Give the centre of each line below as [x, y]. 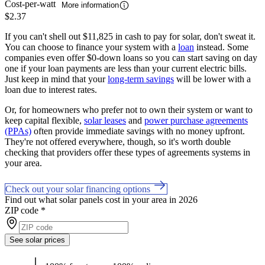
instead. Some [221, 47]
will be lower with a [212, 79]
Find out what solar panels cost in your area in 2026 [101, 199]
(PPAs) [18, 131]
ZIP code [22, 210]
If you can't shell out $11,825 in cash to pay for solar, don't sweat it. [130, 36]
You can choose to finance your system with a [91, 47]
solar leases [105, 120]
